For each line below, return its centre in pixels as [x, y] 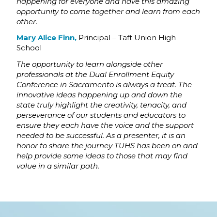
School [29, 48]
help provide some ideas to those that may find [102, 156]
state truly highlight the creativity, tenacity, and [101, 105]
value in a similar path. [58, 166]
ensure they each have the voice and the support [105, 125]
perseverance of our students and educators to [101, 115]
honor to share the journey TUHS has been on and [107, 146]
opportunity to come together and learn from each [108, 11]
